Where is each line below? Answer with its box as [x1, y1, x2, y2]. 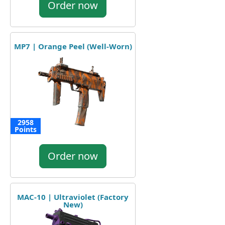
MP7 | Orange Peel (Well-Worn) [14, 41, 132, 51]
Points [15, 124, 37, 134]
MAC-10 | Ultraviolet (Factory [17, 191, 129, 202]
